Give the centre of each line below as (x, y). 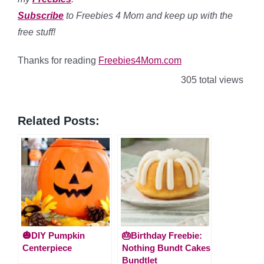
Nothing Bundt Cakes (166, 247)
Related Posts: (59, 121)
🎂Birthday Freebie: (162, 235)
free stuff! (37, 32)
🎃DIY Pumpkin (54, 235)
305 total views (211, 80)
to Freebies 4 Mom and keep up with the (148, 16)
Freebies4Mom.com (140, 60)
